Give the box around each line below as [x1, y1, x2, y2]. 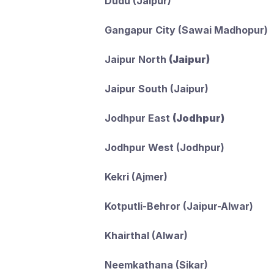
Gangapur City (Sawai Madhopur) [104, 24, 268, 36]
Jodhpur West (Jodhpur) [104, 141, 224, 154]
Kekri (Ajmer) [104, 171, 168, 183]
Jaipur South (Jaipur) [104, 83, 209, 95]
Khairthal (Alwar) [104, 229, 188, 242]
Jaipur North [104, 53, 169, 65]
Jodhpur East [104, 112, 172, 124]
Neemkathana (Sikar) [104, 259, 208, 271]
